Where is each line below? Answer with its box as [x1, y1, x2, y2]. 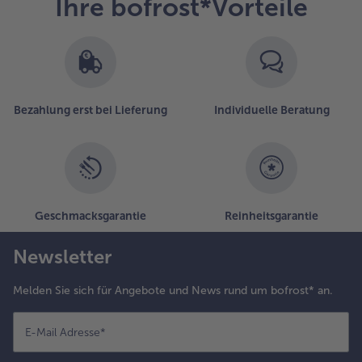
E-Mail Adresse [25, 325, 100, 339]
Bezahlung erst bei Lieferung [14, 103, 167, 117]
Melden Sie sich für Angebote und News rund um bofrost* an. [13, 283, 333, 297]
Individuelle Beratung [213, 103, 330, 117]
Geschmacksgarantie [35, 208, 146, 223]
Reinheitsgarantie [225, 208, 318, 223]
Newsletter [13, 244, 112, 268]
